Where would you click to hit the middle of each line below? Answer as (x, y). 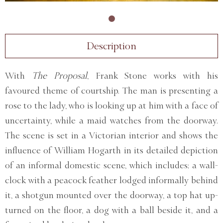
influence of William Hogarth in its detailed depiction (111, 150)
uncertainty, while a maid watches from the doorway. (111, 120)
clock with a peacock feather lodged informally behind (111, 180)
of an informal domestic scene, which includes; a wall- (111, 165)
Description (111, 46)
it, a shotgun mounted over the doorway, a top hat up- (111, 195)
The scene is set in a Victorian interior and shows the (111, 135)
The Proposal (59, 75)
